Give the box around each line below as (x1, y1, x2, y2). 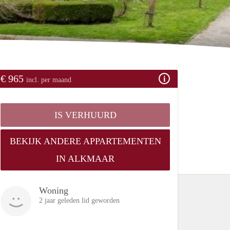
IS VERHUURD (54, 109, 117, 120)
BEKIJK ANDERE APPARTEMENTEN (9, 136, 161, 146)
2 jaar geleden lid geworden (39, 196, 120, 204)
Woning (39, 185, 68, 196)
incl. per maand (26, 75, 71, 84)
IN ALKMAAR (56, 153, 114, 164)
